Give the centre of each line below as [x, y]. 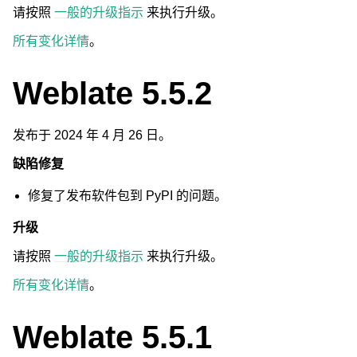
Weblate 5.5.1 [112, 337]
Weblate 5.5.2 [112, 93]
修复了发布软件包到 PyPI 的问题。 [128, 196]
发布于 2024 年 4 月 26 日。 [92, 135]
